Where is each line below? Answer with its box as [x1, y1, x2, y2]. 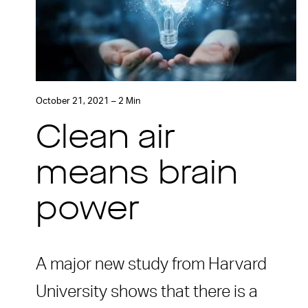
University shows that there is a [36, 284, 258, 301]
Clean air [36, 123, 175, 157]
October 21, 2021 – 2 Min [36, 97, 140, 107]
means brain [36, 159, 238, 192]
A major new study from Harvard [36, 256, 267, 274]
